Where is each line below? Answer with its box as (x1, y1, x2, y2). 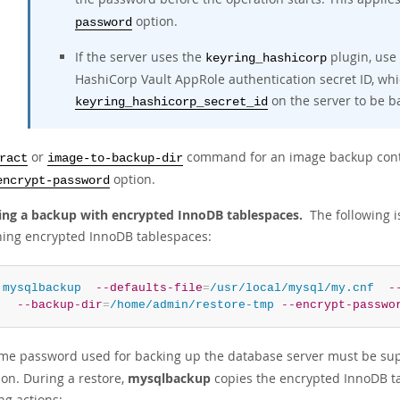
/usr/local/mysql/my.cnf (209, 281, 374, 295)
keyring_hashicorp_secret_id (75, 96, 268, 109)
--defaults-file (95, 281, 203, 295)
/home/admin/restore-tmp (109, 298, 274, 312)
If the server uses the (75, 48, 205, 65)
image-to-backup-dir (47, 152, 183, 165)
